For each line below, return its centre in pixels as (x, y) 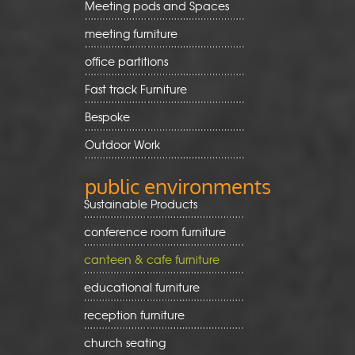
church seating (124, 342)
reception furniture (134, 315)
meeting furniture (131, 33)
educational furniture (141, 287)
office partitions (126, 61)
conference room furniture (155, 231)
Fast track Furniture (136, 89)
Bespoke (107, 116)
